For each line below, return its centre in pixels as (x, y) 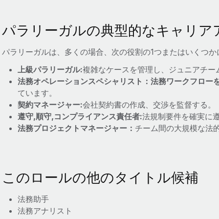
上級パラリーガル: (50, 69)
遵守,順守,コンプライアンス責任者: (80, 116)
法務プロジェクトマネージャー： (76, 128)
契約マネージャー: (50, 105)
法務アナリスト (45, 211)
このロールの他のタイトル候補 (100, 177)
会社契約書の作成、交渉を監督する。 (149, 105)
